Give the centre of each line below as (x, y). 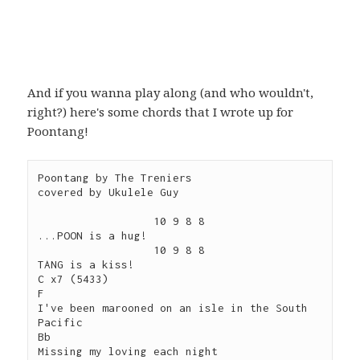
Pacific (61, 323)
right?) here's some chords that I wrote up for (161, 112)
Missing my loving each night (128, 352)
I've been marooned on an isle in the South (173, 308)
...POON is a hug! (93, 236)
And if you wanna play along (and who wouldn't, (171, 93)
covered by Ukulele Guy (109, 192)
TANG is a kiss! (86, 265)
